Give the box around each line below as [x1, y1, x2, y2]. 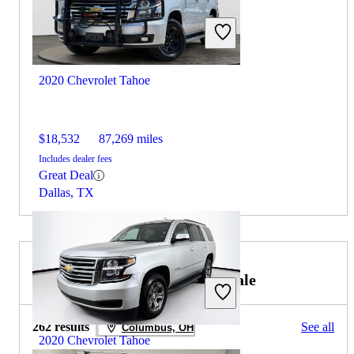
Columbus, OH [121, 321, 194, 333]
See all [301, 320, 334, 334]
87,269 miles [99, 132, 163, 146]
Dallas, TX [39, 186, 94, 200]
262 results [32, 320, 89, 334]
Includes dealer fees [39, 153, 112, 165]
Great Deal [39, 168, 93, 183]
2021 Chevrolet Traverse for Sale [32, 271, 256, 289]
